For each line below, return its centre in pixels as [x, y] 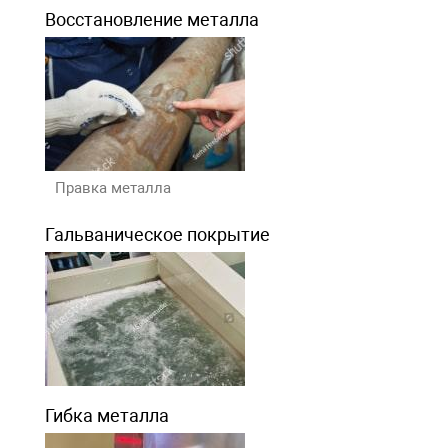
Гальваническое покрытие [157, 234]
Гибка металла [106, 415]
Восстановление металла [151, 19]
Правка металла [112, 187]
